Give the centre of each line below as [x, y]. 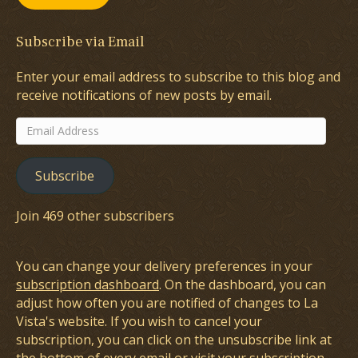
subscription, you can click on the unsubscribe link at [174, 340]
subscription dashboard [88, 285]
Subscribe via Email [80, 42]
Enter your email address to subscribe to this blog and [178, 77]
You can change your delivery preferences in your [164, 267]
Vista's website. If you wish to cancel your [139, 322]
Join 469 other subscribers [95, 216]
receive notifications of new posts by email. [144, 95]
